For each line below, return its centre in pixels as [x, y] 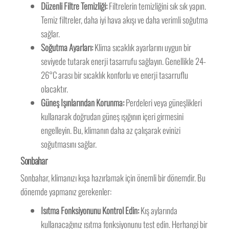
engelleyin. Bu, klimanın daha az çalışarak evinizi [111, 130]
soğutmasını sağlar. [69, 144]
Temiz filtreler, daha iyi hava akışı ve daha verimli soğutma [125, 20]
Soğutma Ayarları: [67, 48]
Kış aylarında [158, 211]
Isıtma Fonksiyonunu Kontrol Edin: [90, 211]
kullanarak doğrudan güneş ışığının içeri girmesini [112, 117]
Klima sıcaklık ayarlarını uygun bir [142, 48]
